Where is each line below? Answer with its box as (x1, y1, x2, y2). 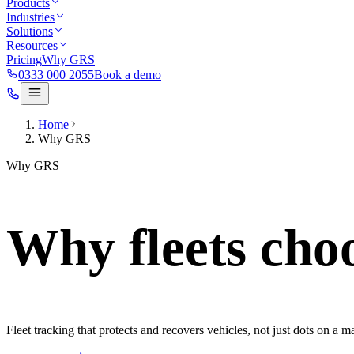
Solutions (6, 24, 53, 38)
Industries (6, 10, 55, 24)
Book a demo (94, 68, 161, 81)
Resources (6, 39, 58, 52)
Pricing (6, 53, 42, 66)
